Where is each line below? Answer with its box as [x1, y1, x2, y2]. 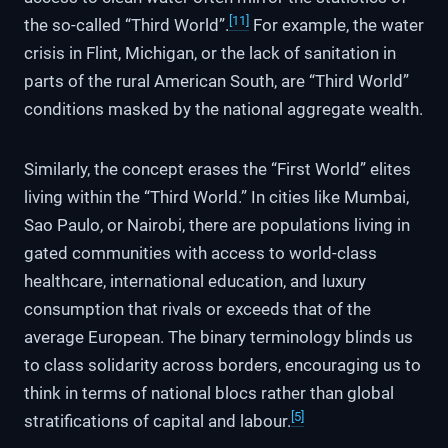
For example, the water [249, 15, 424, 36]
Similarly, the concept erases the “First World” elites [24, 159, 411, 180]
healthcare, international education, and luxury [24, 271, 366, 292]
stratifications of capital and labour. [24, 411, 291, 432]
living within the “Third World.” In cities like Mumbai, [24, 187, 409, 208]
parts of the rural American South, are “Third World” [24, 71, 409, 92]
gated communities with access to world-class [24, 243, 377, 264]
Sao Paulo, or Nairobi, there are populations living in [24, 215, 410, 236]
